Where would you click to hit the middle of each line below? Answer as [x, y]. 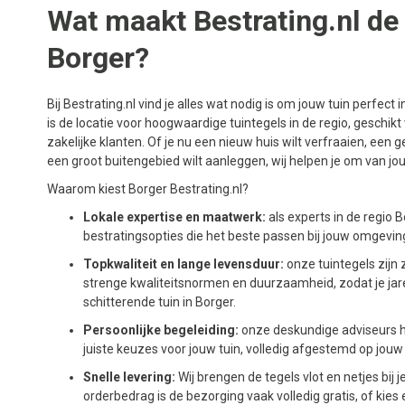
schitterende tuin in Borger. [160, 302]
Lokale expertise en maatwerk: [176, 217]
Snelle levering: [129, 377]
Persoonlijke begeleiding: [161, 330]
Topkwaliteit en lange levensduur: [185, 264]
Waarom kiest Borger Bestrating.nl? [148, 189]
